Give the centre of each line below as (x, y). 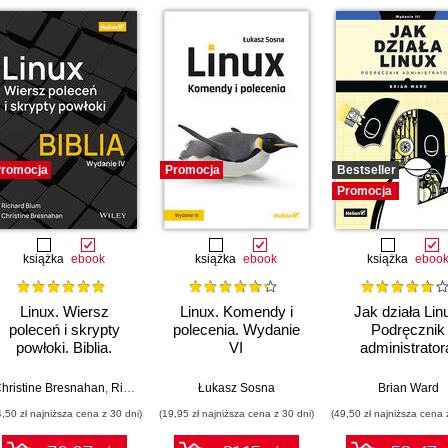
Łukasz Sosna (236, 388)
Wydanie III (408, 366)
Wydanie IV (64, 366)
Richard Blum (117, 388)
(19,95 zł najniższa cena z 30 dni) (236, 414)
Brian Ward (408, 388)
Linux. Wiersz (64, 312)
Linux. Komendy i (236, 312)
